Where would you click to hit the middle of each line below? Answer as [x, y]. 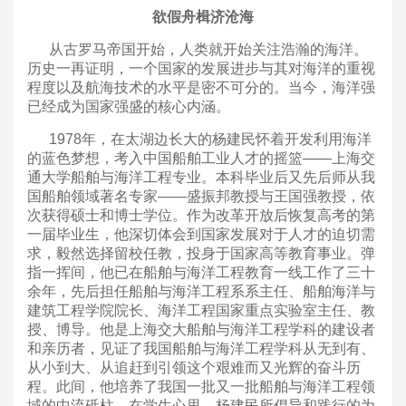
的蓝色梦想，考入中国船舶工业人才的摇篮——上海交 [201, 158]
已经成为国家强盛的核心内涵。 [129, 106]
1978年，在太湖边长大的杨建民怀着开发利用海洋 [199, 139]
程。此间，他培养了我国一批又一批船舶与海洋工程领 [201, 386]
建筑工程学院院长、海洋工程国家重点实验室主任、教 [201, 310]
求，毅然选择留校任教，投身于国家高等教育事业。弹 [201, 253]
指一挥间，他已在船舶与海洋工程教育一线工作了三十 [201, 272]
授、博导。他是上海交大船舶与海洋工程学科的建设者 [201, 329]
